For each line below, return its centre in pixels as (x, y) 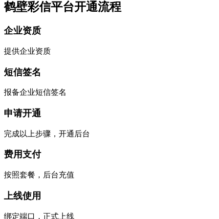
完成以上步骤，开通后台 (47, 133)
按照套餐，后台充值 (39, 175)
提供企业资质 (27, 51)
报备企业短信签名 (35, 92)
